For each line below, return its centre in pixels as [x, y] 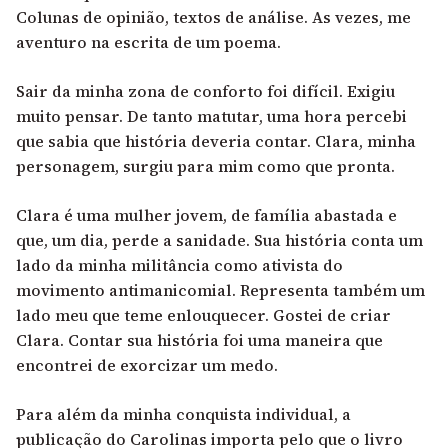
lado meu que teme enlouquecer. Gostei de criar [203, 314]
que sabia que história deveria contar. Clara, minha [216, 140]
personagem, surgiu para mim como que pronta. [205, 165]
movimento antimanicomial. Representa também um [220, 289]
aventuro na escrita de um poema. [148, 41]
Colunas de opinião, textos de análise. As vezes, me [213, 16]
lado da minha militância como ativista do [179, 264]
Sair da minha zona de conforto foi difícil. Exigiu [205, 90]
